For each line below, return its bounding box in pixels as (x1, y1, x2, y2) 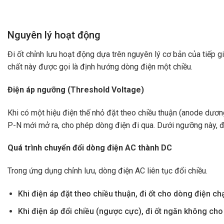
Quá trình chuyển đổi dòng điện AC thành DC (7, 143, 172, 153)
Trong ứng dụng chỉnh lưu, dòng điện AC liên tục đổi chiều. (7, 166, 207, 176)
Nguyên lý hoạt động (7, 29, 100, 41)
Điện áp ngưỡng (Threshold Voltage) (7, 84, 144, 94)
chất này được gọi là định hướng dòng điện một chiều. (7, 62, 192, 72)
